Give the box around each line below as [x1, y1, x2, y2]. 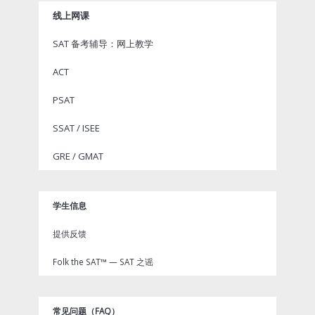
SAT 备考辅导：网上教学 [53, 37, 153, 50]
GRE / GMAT [53, 149, 103, 162]
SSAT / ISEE [53, 121, 100, 134]
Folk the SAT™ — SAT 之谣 [53, 255, 153, 267]
